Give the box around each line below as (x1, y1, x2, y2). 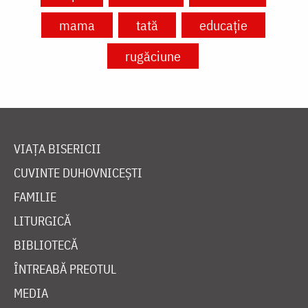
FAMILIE (14, 189, 56, 206)
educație (199, 16, 247, 35)
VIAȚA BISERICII (14, 141, 101, 157)
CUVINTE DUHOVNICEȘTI (14, 165, 142, 181)
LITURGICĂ (14, 213, 71, 230)
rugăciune (125, 47, 181, 66)
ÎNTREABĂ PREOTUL (14, 261, 116, 278)
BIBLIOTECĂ (14, 237, 78, 254)
